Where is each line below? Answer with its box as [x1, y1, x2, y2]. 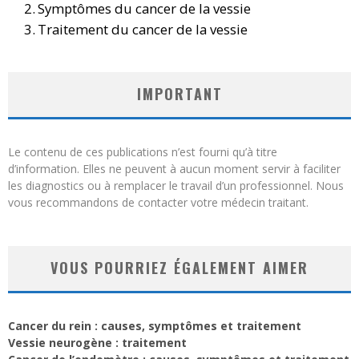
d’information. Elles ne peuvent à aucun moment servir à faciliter [8, 161, 341, 177]
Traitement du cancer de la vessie [38, 20, 248, 39]
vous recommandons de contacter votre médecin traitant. [8, 195, 309, 211]
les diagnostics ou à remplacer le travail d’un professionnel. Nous [8, 178, 344, 194]
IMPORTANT [136, 83, 223, 105]
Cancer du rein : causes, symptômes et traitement [8, 318, 301, 334]
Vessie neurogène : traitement [8, 335, 187, 351]
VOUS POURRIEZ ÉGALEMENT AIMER [50, 257, 309, 279]
